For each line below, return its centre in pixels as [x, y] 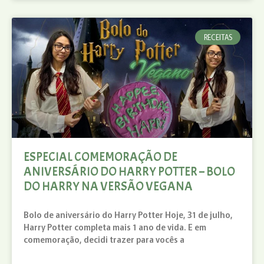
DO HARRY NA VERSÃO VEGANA [108, 186]
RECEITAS [218, 37]
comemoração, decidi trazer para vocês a [104, 239]
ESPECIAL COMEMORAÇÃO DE [100, 156]
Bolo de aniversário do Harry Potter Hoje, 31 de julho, [128, 214]
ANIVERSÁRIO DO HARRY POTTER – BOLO [129, 171]
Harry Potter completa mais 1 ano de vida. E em [115, 227]
